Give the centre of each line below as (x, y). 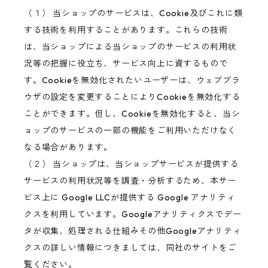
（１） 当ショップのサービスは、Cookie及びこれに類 (133, 13)
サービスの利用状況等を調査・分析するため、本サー (130, 181)
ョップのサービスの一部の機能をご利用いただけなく (130, 131)
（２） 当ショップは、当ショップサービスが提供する (131, 164)
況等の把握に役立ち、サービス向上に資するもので (126, 64)
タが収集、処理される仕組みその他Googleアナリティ (133, 231)
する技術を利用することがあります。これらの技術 (126, 30)
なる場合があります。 (68, 147)
